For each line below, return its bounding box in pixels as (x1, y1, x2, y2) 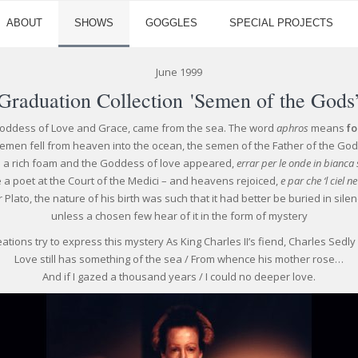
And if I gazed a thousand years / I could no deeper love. (42, 269, 316, 284)
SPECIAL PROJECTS (229, 17, 333, 29)
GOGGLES (145, 17, 197, 29)
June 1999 (156, 65, 202, 79)
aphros (276, 121, 308, 135)
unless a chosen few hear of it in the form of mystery (50, 209, 308, 223)
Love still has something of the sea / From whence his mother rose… (14, 252, 344, 266)
